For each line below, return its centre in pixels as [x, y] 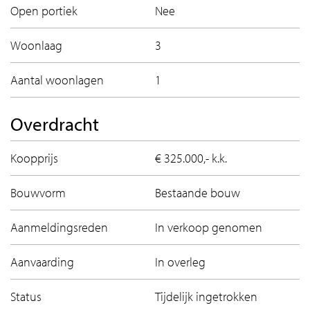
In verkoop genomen [209, 227]
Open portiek [44, 10]
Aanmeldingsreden [59, 227]
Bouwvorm [38, 192]
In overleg [180, 262]
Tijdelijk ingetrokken [206, 296]
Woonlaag [36, 45]
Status [26, 296]
